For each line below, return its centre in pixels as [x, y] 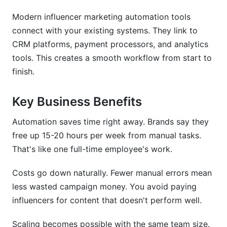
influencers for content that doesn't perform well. [107, 200]
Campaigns [46, 65]
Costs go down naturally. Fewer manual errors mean [112, 173]
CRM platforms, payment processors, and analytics [110, 44]
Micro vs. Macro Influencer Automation [99, 18]
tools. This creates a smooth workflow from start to [112, 58]
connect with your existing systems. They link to [105, 30]
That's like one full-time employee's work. [92, 149]
